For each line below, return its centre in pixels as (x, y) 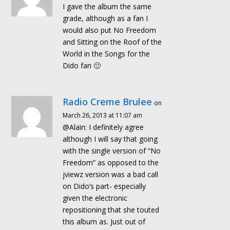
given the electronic (95, 198)
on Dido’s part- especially (104, 186)
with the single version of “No (112, 151)
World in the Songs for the (107, 54)
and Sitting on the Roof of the (112, 42)
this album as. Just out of (104, 222)
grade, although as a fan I (106, 18)
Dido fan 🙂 (82, 66)
